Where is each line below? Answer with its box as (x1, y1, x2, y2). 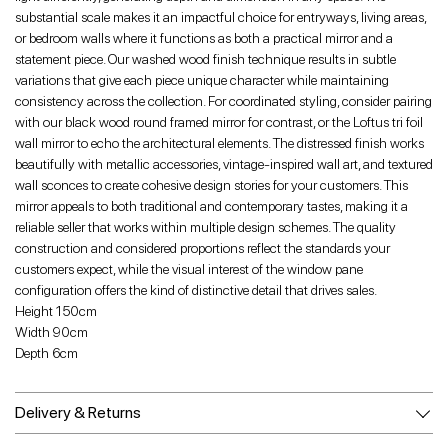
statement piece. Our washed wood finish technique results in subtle (15, 51, 396, 68)
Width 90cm (15, 324, 88, 341)
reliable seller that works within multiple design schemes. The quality (15, 219, 396, 236)
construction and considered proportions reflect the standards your (15, 240, 390, 257)
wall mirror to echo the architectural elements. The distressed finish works (15, 135, 424, 152)
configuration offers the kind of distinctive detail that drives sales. (15, 282, 377, 299)
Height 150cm (15, 303, 97, 320)
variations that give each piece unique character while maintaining (15, 72, 389, 89)
